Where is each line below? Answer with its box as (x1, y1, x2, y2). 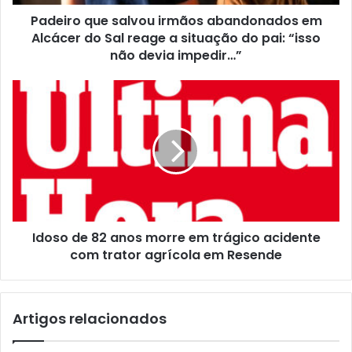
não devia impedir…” (110, 46, 242, 65)
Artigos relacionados (13, 309, 167, 329)
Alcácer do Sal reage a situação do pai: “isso (31, 29, 321, 48)
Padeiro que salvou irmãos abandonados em (30, 12, 322, 31)
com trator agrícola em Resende (70, 246, 282, 265)
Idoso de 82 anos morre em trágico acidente (31, 229, 321, 247)
